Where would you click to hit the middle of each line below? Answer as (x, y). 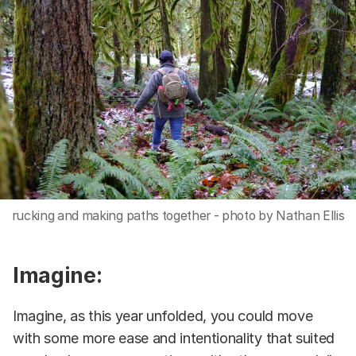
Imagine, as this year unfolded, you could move (163, 315)
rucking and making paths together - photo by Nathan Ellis (178, 216)
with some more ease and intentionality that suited (174, 338)
